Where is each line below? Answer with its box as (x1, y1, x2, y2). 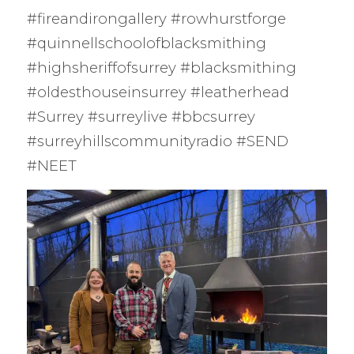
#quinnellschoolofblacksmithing (26, 33, 266, 52)
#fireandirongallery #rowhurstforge (26, 9, 286, 28)
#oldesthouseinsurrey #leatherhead (26, 82, 289, 101)
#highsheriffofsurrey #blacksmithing (26, 58, 296, 77)
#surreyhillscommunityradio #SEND (26, 131, 288, 150)
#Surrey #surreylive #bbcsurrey (26, 107, 255, 126)
